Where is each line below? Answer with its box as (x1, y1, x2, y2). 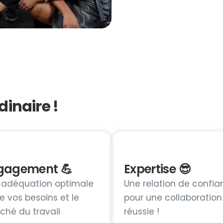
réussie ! (124, 205, 159, 218)
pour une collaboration (124, 191, 222, 204)
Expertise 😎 (124, 160, 191, 177)
